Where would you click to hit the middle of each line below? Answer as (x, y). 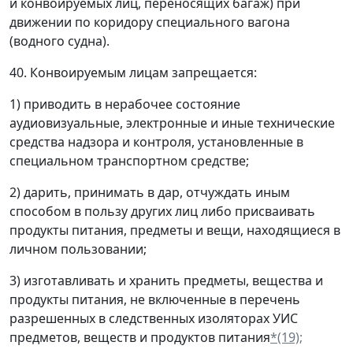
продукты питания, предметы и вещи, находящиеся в (175, 230)
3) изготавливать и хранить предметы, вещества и (166, 281)
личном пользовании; (78, 249)
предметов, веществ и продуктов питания (140, 337)
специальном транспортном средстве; (129, 161)
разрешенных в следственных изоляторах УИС (154, 318)
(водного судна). (59, 41)
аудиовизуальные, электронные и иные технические (172, 123)
